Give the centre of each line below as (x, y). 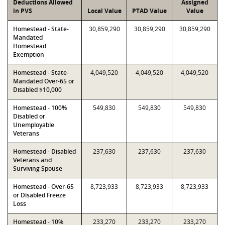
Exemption (29, 54)
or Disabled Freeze (39, 195)
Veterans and (32, 160)
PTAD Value (149, 11)
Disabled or (29, 116)
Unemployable (34, 125)
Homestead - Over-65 (43, 187)
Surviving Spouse (38, 168)
